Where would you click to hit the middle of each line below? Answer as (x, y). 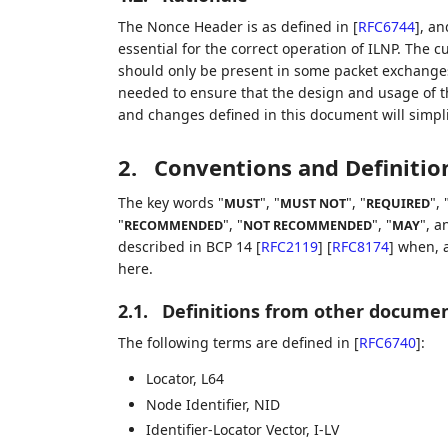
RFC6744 (386, 27)
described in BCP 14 (186, 247)
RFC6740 (387, 343)
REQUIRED (397, 204)
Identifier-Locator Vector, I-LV (242, 430)
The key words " (170, 203)
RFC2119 (289, 247)
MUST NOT (312, 204)
